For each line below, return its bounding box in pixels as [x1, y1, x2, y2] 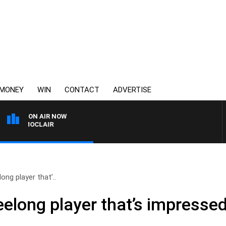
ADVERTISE [113, 85, 151, 94]
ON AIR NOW [28, 112, 67, 120]
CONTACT [65, 85, 99, 94]
